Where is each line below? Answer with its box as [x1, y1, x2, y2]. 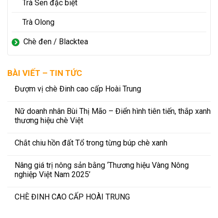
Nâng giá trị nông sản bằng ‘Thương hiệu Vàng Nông [15, 160, 189, 170]
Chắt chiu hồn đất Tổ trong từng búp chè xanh [15, 138, 167, 147]
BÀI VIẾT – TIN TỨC [7, 68, 82, 78]
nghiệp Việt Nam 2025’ [15, 169, 91, 179]
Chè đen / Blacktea [23, 36, 88, 46]
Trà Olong [22, 17, 55, 27]
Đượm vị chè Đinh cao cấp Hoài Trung [15, 84, 141, 93]
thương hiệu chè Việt [15, 115, 83, 125]
